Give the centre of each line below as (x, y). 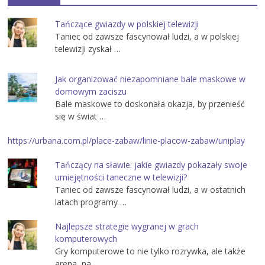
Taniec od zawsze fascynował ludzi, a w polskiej (147, 37)
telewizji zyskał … (88, 49)
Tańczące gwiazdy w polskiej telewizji (127, 24)
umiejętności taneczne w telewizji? (121, 177)
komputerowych (86, 239)
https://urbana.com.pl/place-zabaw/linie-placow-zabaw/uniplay (127, 141)
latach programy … (91, 202)
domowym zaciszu (91, 92)
